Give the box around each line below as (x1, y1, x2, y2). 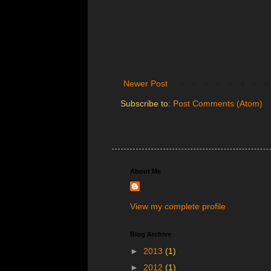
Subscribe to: (120, 98, 173, 108)
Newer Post (123, 78, 168, 88)
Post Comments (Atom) (172, 98, 263, 108)
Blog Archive (129, 230, 171, 238)
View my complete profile (129, 201, 226, 211)
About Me (129, 167, 161, 175)
